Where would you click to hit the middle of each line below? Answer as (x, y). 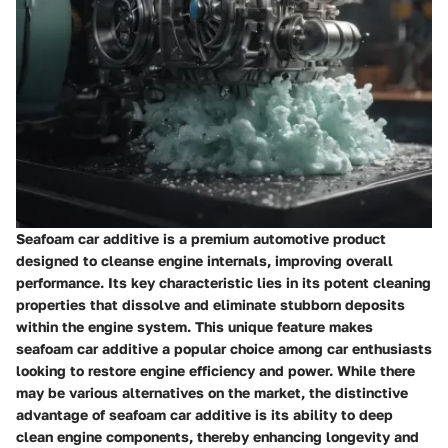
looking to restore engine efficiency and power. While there (215, 370)
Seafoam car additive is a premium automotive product (201, 238)
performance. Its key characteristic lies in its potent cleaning (223, 282)
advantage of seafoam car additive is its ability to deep (204, 414)
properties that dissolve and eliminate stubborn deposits (210, 304)
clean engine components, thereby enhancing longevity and (217, 436)
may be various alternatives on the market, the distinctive (212, 392)
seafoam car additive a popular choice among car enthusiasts (224, 348)
